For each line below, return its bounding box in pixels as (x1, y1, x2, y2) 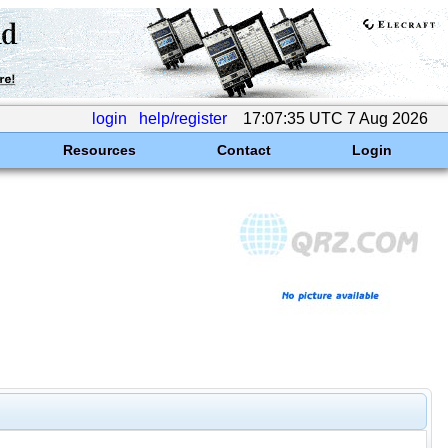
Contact (216, 142, 271, 158)
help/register (139, 110, 227, 127)
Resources (62, 142, 136, 158)
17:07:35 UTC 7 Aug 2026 (239, 110, 432, 127)
